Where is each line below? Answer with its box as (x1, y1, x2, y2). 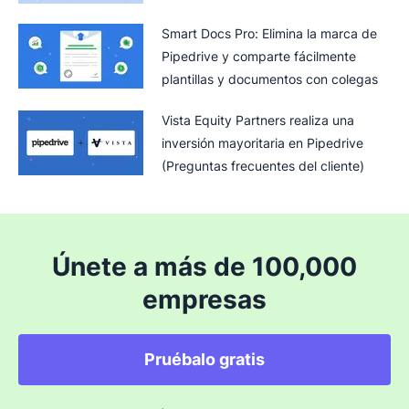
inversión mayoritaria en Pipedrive (162, 135, 363, 151)
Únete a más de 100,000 (52, 251, 357, 282)
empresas (142, 284, 267, 315)
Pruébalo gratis (144, 350, 265, 369)
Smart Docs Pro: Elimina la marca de (162, 26, 377, 41)
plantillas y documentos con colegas (162, 71, 378, 87)
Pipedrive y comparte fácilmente (162, 48, 356, 64)
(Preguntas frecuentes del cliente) (162, 158, 364, 173)
